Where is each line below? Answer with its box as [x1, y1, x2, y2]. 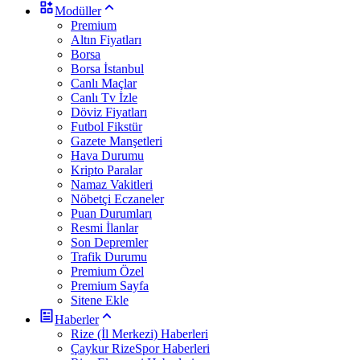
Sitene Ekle [71, 292, 129, 307]
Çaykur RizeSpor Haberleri [71, 341, 210, 355]
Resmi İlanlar [71, 220, 138, 235]
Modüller [55, 3, 101, 18]
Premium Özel [71, 264, 144, 278]
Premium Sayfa [71, 278, 149, 292]
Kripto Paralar [71, 162, 142, 177]
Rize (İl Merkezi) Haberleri [71, 326, 208, 341]
